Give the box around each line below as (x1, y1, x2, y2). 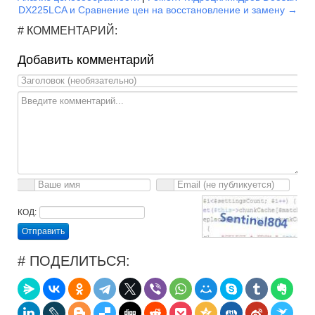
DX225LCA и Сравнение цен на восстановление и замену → (18, 4, 297, 15)
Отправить (22, 226, 65, 236)
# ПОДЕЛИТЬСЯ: (18, 252, 130, 269)
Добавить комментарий (18, 52, 154, 67)
